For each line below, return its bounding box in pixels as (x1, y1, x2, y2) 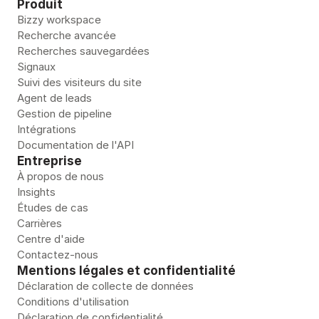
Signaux (17, 60, 56, 73)
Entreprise (17, 154, 82, 168)
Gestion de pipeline (17, 107, 115, 120)
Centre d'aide (17, 232, 85, 246)
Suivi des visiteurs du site (17, 75, 142, 89)
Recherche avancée (17, 28, 116, 42)
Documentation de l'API (17, 138, 134, 152)
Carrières (17, 216, 62, 230)
